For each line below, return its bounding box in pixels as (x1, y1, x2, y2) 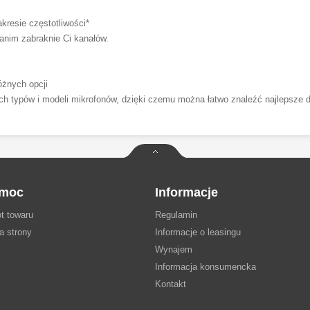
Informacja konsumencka (155, 262, 256, 272)
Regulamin (155, 210, 197, 220)
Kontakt (155, 279, 186, 289)
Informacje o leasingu (155, 227, 241, 237)
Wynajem (155, 244, 192, 255)
